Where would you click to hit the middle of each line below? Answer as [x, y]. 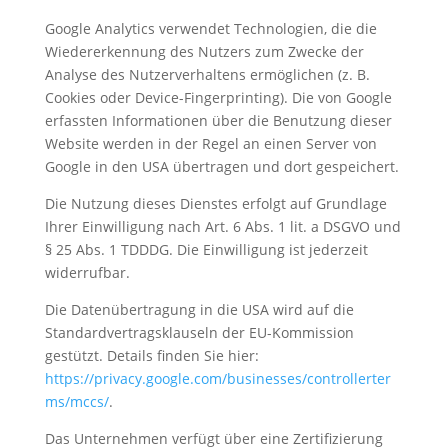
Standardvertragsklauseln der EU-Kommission [199, 333]
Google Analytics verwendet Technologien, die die [210, 29]
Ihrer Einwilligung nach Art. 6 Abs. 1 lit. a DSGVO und [222, 227]
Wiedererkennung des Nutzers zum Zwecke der [204, 52]
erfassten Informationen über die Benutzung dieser [218, 121]
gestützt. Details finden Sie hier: [151, 356]
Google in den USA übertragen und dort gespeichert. [221, 167]
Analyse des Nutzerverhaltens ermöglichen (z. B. [207, 75]
